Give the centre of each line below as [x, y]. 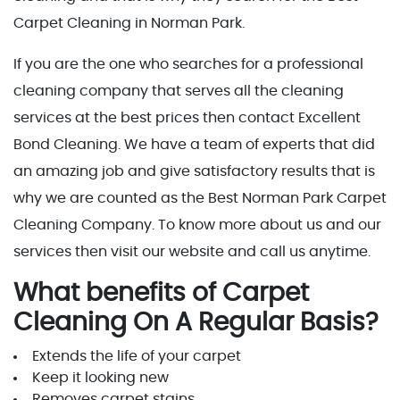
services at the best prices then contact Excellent [187, 117]
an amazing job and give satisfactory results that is [194, 171]
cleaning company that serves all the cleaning [179, 91]
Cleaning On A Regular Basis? [196, 323]
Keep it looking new [100, 377]
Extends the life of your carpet [137, 356]
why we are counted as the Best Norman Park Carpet [200, 198]
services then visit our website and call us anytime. [194, 251]
